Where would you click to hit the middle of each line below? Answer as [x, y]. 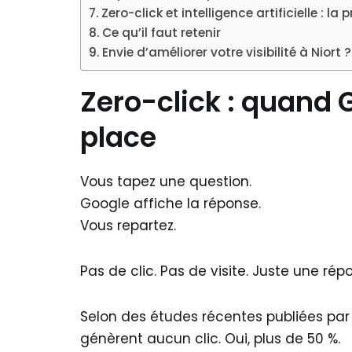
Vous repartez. [128, 225]
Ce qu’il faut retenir [162, 33]
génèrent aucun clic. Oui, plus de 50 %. [210, 339]
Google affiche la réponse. [170, 203]
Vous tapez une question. [166, 181]
